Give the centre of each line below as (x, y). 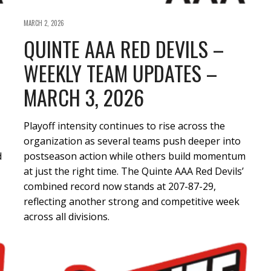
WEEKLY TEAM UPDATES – (120, 73)
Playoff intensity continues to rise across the (124, 126)
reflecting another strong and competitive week (132, 202)
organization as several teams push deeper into (132, 141)
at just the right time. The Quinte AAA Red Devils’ (134, 171)
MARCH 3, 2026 (84, 97)
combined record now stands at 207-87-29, (120, 187)
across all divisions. (67, 217)
